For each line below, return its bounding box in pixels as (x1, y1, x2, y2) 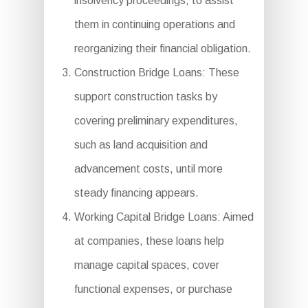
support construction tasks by (74, 91, 217, 102)
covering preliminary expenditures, (74, 115, 238, 126)
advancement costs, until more (74, 163, 223, 175)
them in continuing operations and (74, 19, 235, 30)
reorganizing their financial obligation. (74, 43, 251, 54)
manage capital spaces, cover (74, 259, 219, 271)
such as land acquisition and (74, 139, 208, 151)
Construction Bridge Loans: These (74, 67, 239, 78)
